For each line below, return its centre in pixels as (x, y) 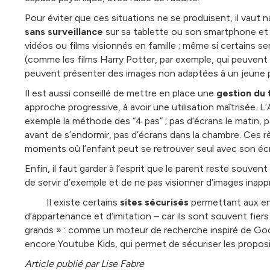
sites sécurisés (154, 202)
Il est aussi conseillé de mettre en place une (120, 93)
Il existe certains (72, 202)
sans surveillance (64, 31)
